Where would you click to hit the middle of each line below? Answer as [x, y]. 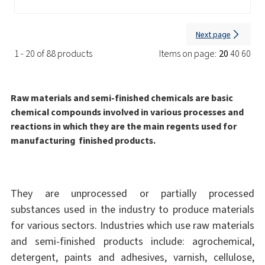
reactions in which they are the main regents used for [123, 127]
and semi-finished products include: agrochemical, [132, 242]
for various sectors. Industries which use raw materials [132, 226]
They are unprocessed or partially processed [132, 194]
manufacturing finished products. [83, 141]
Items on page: [188, 54]
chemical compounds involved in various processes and [127, 112]
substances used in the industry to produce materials [132, 210]
